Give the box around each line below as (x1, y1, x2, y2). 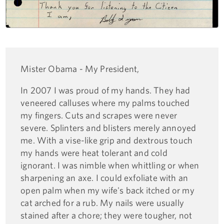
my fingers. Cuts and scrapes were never (20, 110, 177, 121)
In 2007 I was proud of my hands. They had (20, 85, 190, 96)
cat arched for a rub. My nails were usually (20, 197, 184, 208)
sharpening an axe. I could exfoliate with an (20, 172, 188, 183)
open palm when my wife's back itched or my (20, 185, 194, 196)
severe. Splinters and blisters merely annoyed (20, 122, 196, 133)
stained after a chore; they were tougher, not (20, 210, 192, 221)
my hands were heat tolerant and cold (20, 147, 167, 158)
